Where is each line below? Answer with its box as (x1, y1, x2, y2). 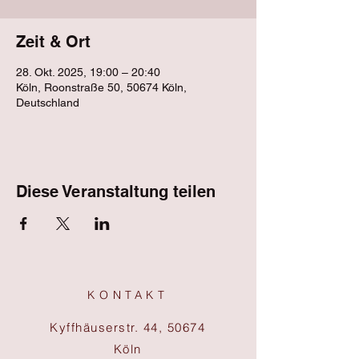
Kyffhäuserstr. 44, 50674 (50, 320, 205, 335)
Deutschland (16, 96, 79, 109)
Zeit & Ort (16, 32, 91, 51)
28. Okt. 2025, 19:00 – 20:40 (16, 66, 160, 79)
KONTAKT (87, 288, 169, 302)
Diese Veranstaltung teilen (16, 182, 216, 201)
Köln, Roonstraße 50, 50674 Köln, (16, 81, 187, 94)
